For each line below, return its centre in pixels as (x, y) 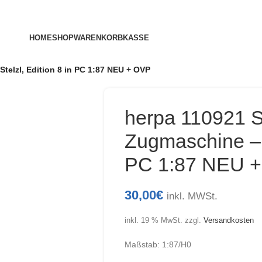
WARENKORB (99, 38)
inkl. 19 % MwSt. (153, 220)
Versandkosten (228, 220)
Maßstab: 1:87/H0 (158, 244)
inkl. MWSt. (192, 196)
